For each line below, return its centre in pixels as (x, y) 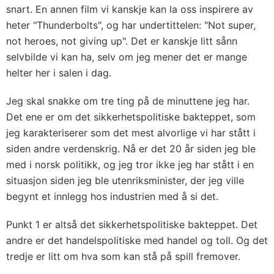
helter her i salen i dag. (59, 73)
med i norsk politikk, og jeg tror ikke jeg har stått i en (130, 165)
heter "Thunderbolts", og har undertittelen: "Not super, (131, 25)
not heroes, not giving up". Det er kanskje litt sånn (122, 41)
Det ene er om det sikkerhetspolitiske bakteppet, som (131, 117)
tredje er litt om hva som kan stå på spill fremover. (123, 256)
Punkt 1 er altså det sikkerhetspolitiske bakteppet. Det (132, 224)
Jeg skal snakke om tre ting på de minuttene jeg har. (128, 101)
